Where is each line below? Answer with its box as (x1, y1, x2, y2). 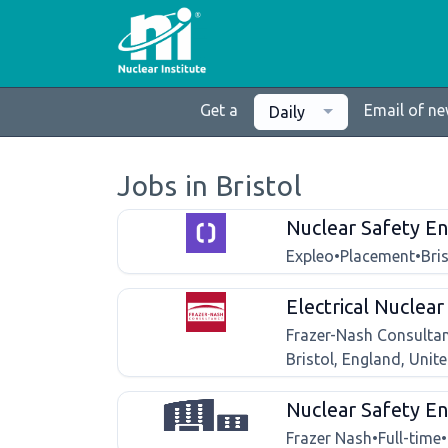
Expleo (286, 247, 334, 265)
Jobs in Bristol (117, 170, 303, 201)
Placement (340, 247, 415, 265)
